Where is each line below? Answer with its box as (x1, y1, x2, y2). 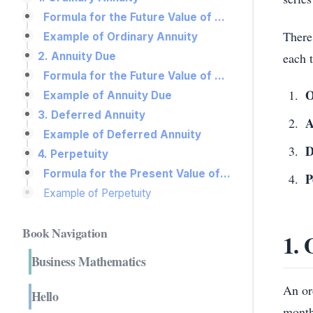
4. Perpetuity (38, 147, 108, 161)
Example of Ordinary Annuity (43, 29, 198, 43)
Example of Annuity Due (43, 88, 172, 102)
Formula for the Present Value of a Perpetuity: (220, 166, 231, 180)
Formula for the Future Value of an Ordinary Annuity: (214, 10, 225, 24)
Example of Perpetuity (43, 186, 152, 200)
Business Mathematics (31, 252, 146, 270)
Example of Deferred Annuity (43, 127, 201, 141)
